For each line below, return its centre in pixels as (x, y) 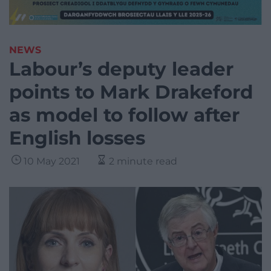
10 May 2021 (52, 162)
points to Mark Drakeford (131, 92)
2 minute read (143, 162)
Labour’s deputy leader (121, 69)
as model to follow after (124, 115)
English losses (77, 138)
